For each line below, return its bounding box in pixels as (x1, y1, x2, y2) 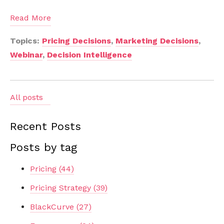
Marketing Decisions (115, 35, 198, 45)
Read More (10, 13, 51, 23)
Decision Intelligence (47, 49, 132, 59)
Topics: (10, 35, 42, 45)
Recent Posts (10, 119, 81, 132)
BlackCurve (30, 201, 76, 211)
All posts (10, 92, 43, 102)
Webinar (10, 49, 42, 59)
